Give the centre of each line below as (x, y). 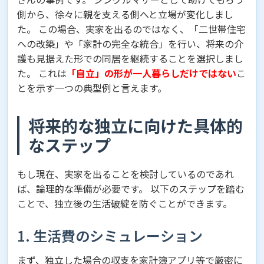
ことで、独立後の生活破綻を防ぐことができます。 (125, 204)
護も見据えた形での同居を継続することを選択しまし (130, 59)
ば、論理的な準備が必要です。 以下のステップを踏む (131, 189)
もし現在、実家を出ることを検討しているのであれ (126, 174)
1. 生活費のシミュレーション (110, 236)
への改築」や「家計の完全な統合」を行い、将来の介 (130, 44)
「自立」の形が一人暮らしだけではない (151, 73)
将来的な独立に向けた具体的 (136, 126)
